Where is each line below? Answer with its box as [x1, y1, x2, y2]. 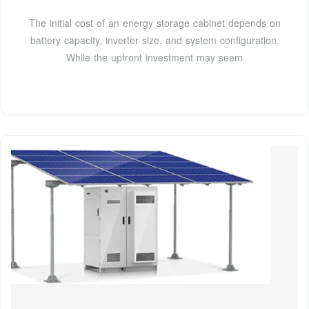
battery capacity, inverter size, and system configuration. [30, 32, 279, 47]
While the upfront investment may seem [66, 50, 243, 64]
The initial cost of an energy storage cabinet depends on [28, 15, 281, 30]
